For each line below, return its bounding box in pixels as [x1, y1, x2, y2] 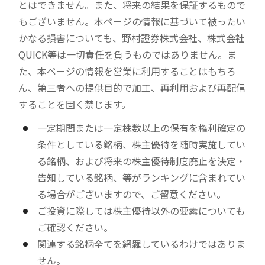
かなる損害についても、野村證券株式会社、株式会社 [18, 31, 245, 45]
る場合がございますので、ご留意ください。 [37, 187, 226, 201]
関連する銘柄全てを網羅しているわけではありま [37, 237, 245, 251]
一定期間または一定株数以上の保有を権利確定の [37, 121, 245, 135]
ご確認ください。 [37, 220, 113, 234]
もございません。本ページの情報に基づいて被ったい [18, 14, 245, 28]
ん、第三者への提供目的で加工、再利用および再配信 [18, 80, 245, 95]
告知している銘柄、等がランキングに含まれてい [37, 170, 245, 185]
